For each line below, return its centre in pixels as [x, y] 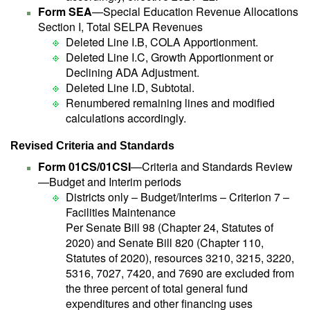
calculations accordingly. [126, 118]
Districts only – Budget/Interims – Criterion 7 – [177, 197]
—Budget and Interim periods [110, 182]
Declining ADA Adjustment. [133, 72]
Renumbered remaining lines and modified [170, 103]
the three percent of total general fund [157, 288]
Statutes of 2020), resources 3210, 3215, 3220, [180, 258]
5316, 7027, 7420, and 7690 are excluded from [180, 273]
